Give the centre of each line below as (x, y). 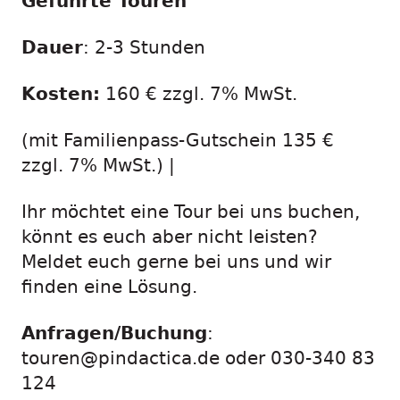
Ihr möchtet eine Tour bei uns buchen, (191, 212)
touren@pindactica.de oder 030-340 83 (198, 358)
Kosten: (61, 94)
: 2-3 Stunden (144, 48)
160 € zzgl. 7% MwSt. (199, 94)
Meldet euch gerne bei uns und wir (176, 262)
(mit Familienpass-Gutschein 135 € (178, 141)
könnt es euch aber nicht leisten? (170, 237)
